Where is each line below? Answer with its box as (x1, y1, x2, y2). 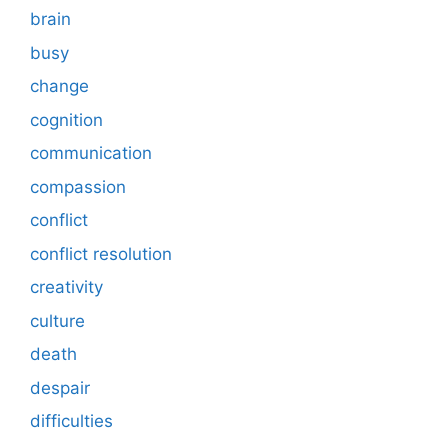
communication (30, 143, 152, 164)
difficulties (30, 411, 113, 432)
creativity (30, 277, 103, 298)
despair (30, 377, 90, 398)
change (30, 76, 89, 97)
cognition (30, 109, 103, 130)
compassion (30, 176, 126, 197)
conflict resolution (30, 243, 172, 264)
